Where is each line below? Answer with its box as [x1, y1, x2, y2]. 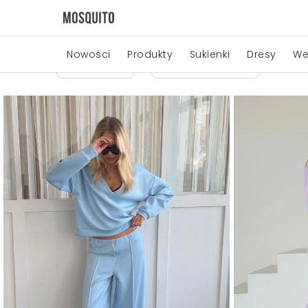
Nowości [67, 47, 111, 61]
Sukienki [189, 47, 230, 61]
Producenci [166, 58, 225, 71]
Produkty [127, 47, 173, 61]
